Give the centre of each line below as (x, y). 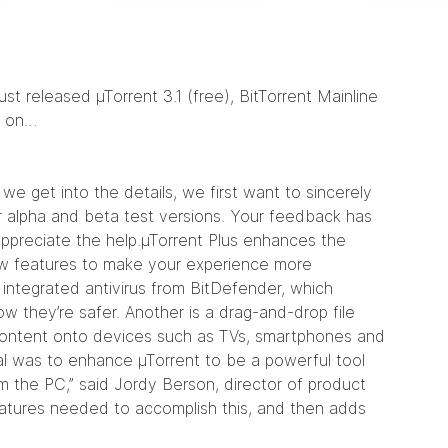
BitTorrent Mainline (308, 96)
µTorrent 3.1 (139, 96)
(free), (210, 96)
